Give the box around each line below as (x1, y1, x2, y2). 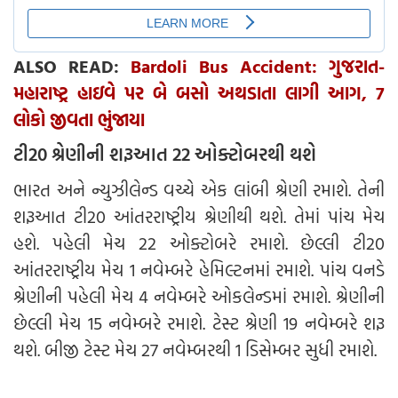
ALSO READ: (13, 52, 131, 80)
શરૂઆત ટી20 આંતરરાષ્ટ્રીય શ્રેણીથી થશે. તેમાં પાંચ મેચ (13, 203, 385, 230)
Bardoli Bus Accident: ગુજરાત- (131, 52, 385, 80)
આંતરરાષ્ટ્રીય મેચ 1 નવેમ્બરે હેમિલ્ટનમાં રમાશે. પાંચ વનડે (13, 256, 385, 283)
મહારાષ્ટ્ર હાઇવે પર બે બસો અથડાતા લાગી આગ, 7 (13, 79, 385, 107)
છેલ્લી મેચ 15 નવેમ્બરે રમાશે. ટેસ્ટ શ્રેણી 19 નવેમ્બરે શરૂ (13, 309, 385, 337)
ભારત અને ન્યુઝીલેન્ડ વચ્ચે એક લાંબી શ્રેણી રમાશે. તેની (13, 176, 385, 203)
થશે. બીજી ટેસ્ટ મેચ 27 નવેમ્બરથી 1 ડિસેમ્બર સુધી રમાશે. (13, 336, 377, 363)
